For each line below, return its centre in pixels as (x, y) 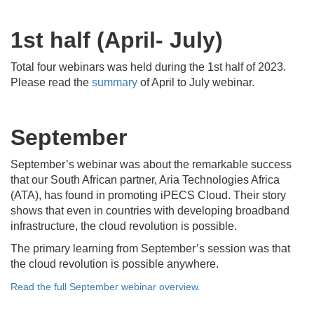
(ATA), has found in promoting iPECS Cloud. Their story (148, 195)
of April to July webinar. (196, 82)
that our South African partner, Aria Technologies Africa (145, 179)
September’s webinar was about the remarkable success (151, 164)
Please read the (51, 82)
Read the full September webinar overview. (105, 286)
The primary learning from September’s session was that (150, 248)
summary (115, 82)
